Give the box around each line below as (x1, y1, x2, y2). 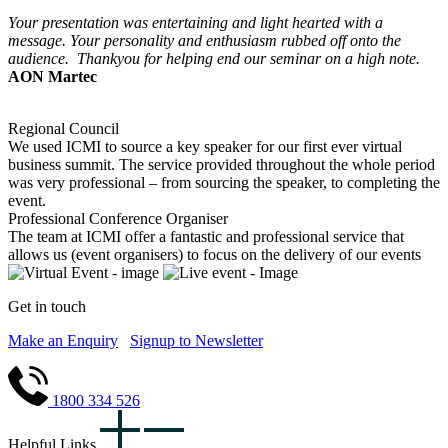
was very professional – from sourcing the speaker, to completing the (8, 174, 440, 192)
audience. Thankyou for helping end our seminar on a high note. (8, 50, 420, 68)
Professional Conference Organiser (8, 210, 228, 228)
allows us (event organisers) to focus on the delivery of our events (8, 246, 421, 264)
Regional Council (8, 120, 119, 138)
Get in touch (8, 298, 86, 316)
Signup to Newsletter (130, 332, 263, 350)
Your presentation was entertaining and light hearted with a (8, 14, 383, 32)
